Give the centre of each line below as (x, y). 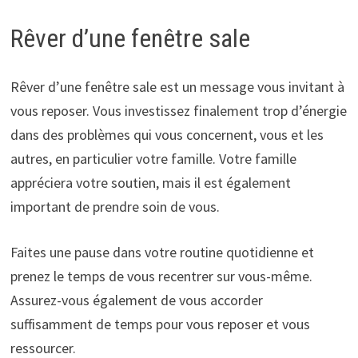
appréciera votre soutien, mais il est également (150, 183)
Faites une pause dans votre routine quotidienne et (162, 253)
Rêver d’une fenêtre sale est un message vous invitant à (177, 87)
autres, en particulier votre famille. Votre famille (153, 159)
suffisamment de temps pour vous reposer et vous (160, 324)
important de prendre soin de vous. (115, 207)
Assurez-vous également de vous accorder (136, 300)
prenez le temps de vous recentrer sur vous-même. (161, 276)
